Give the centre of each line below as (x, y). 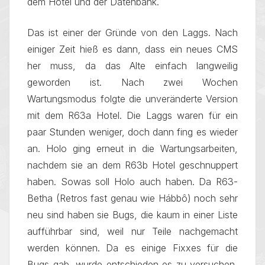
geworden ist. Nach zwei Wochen (132, 82)
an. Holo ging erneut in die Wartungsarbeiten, (132, 148)
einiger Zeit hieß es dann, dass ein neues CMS (132, 49)
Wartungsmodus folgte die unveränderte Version (132, 99)
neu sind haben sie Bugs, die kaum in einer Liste (132, 215)
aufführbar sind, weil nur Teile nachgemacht (132, 231)
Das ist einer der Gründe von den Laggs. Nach (132, 33)
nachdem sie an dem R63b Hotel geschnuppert (132, 165)
